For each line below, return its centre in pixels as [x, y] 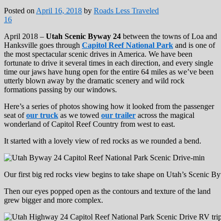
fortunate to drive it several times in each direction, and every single [109, 63]
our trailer [118, 115]
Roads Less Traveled [126, 11]
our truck [42, 115]
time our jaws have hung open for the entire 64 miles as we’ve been [109, 72]
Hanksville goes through [43, 45]
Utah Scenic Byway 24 [83, 37]
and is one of [194, 45]
